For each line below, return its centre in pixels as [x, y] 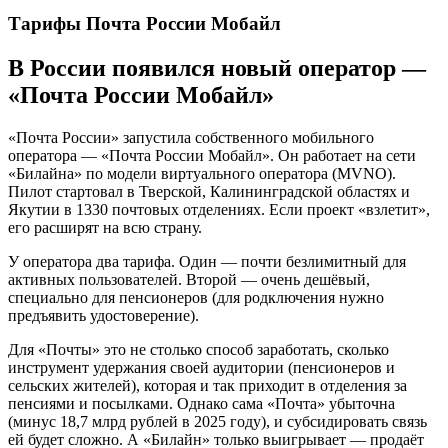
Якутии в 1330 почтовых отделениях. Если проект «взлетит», [219, 209]
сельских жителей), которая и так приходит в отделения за [207, 385]
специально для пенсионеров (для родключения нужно [196, 297]
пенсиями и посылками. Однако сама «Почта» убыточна [201, 403]
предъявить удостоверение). [103, 315]
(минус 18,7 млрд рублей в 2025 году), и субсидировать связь [217, 421]
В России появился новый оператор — [217, 67]
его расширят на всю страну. [105, 227]
